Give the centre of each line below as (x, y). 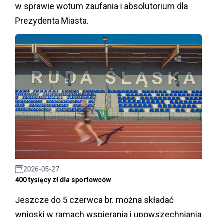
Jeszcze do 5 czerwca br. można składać (94, 200)
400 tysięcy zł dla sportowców (63, 179)
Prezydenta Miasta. (52, 20)
